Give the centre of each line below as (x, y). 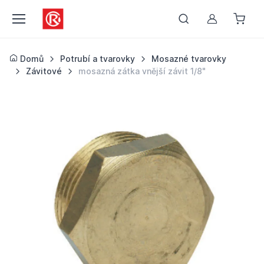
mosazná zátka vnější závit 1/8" (142, 71)
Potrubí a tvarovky (97, 59)
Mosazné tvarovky (189, 59)
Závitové (44, 71)
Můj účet (233, 23)
